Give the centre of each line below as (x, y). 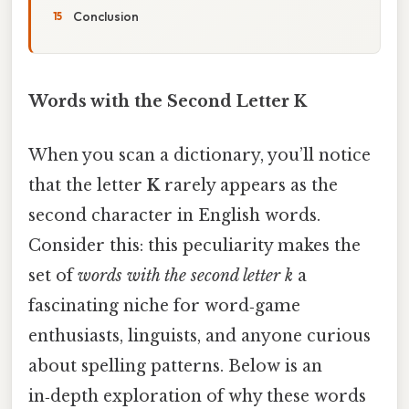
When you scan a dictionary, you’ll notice (199, 156)
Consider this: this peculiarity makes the (194, 246)
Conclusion (106, 16)
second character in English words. (174, 216)
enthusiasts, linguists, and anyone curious (199, 336)
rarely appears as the (249, 186)
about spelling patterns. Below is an (175, 367)
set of (53, 276)
